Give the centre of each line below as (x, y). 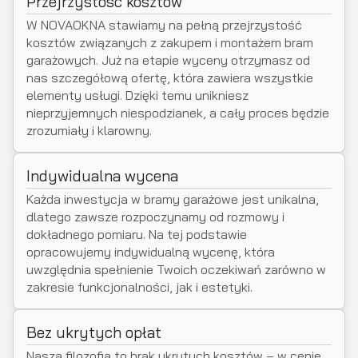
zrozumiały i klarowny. (89, 130)
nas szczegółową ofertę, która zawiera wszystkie (170, 78)
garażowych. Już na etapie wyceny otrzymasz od (168, 60)
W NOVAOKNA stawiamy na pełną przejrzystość (164, 25)
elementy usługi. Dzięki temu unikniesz (137, 95)
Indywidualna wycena (102, 176)
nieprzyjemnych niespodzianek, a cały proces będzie (178, 113)
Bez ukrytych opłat (94, 332)
